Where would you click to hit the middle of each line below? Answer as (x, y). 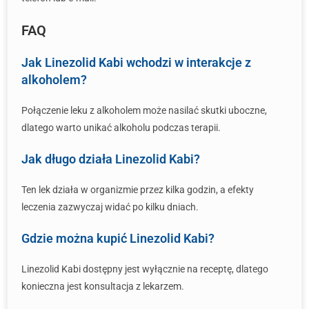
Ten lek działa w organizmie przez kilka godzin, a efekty (138, 190)
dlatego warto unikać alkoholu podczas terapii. (121, 128)
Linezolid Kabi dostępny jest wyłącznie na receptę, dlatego (145, 269)
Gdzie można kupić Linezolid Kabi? (118, 238)
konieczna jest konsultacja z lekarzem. (103, 286)
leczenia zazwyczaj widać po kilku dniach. (110, 207)
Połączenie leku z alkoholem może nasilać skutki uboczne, (144, 110)
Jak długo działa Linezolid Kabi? (111, 159)
